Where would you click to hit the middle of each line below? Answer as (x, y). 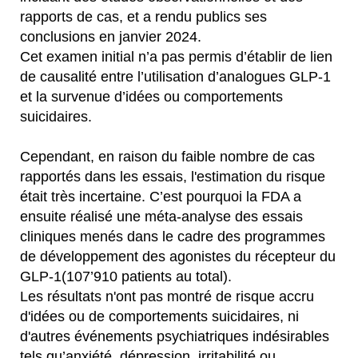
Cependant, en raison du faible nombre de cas (167, 157)
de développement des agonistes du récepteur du (178, 257)
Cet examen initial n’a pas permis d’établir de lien (176, 57)
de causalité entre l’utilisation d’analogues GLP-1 (175, 77)
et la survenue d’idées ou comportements (151, 97)
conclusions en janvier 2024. (111, 37)
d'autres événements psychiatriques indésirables (175, 336)
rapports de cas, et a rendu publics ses (143, 17)
